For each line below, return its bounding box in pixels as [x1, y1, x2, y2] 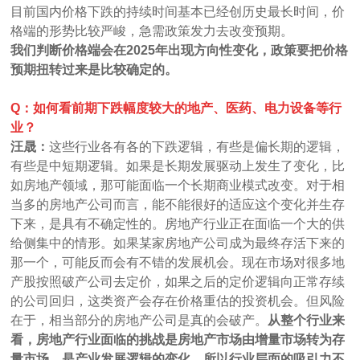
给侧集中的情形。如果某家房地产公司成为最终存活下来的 [10, 235, 346, 250]
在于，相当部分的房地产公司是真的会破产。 [10, 313, 268, 327]
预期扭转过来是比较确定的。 [10, 62, 178, 76]
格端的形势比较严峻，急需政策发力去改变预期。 [10, 23, 294, 38]
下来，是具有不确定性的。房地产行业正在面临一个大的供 [10, 216, 346, 231]
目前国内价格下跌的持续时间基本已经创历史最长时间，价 [10, 4, 346, 18]
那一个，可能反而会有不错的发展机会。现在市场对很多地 [10, 255, 346, 269]
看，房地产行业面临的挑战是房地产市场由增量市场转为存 [10, 332, 346, 346]
